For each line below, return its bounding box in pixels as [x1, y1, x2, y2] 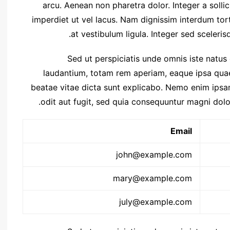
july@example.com [119, 196, 192, 207]
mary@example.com [113, 172, 192, 183]
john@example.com [116, 149, 192, 160]
